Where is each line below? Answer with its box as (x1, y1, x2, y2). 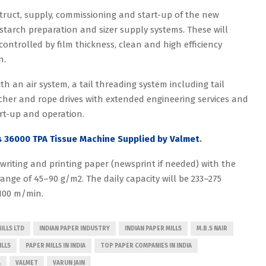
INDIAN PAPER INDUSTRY (39, 224, 110, 232)
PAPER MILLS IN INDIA (26, 242, 85, 249)
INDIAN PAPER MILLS (125, 224, 182, 232)
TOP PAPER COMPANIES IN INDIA (100, 242, 192, 249)
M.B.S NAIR (197, 224, 227, 232)
